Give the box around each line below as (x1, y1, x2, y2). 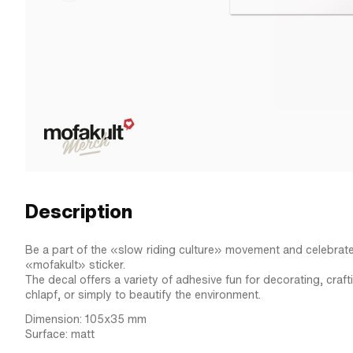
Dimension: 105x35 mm (25, 311, 147, 327)
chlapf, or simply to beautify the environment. (25, 287, 261, 303)
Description (25, 199, 132, 225)
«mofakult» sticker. (25, 257, 125, 273)
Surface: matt (25, 326, 95, 342)
